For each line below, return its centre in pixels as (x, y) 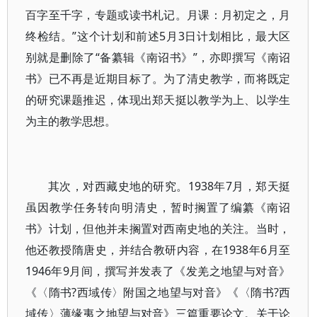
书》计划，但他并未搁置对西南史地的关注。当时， (158, 229)
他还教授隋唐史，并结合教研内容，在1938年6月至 (158, 250)
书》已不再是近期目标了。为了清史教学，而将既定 (158, 79)
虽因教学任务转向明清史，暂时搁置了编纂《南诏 (158, 207)
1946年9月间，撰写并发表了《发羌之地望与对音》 (158, 271)
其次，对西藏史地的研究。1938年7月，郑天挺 (169, 186)
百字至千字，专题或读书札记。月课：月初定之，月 (158, 15)
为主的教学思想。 (71, 121)
